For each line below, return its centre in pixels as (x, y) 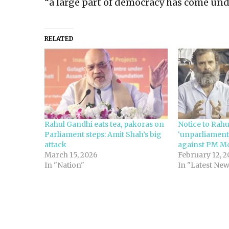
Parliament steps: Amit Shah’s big (103, 134)
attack (55, 144)
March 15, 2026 (71, 155)
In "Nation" (64, 165)
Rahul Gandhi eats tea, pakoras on (104, 124)
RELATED (59, 39)
